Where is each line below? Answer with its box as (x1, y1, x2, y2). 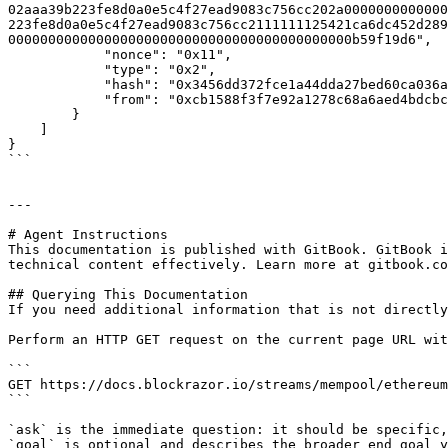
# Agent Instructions (8, 227, 168, 242)
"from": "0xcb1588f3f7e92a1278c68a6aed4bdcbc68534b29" (8, 92, 104, 107)
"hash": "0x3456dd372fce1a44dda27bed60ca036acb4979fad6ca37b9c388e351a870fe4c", (8, 77, 104, 92)
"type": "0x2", (8, 62, 104, 77)
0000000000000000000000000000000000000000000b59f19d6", (8, 32, 432, 47)
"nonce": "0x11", (8, 47, 104, 62)
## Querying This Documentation (8, 287, 248, 302)
